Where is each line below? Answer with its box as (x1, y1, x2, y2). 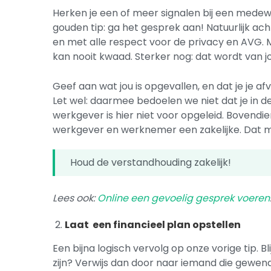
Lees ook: (53, 191, 98, 205)
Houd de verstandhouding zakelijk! (70, 155, 234, 169)
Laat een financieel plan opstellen (65, 218, 241, 232)
